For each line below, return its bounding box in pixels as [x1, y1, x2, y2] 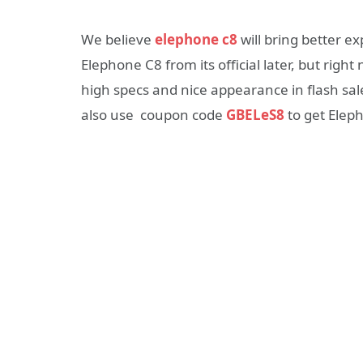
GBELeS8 [226, 105, 284, 124]
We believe [81, 29, 155, 49]
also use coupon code [81, 105, 226, 124]
